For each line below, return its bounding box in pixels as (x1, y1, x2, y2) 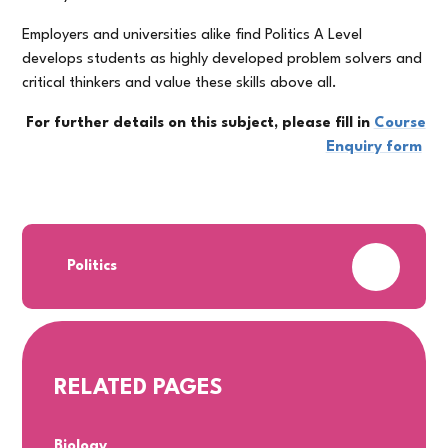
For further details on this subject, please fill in (25, 116, 374, 132)
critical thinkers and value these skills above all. (22, 76, 338, 92)
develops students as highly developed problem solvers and (22, 52, 423, 68)
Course (373, 116, 426, 132)
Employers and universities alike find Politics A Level (22, 28, 363, 44)
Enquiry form (325, 140, 422, 156)
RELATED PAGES (54, 377, 224, 400)
